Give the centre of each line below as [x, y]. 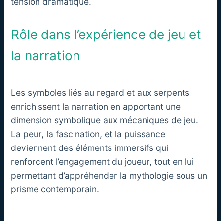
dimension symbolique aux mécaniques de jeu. [105, 120]
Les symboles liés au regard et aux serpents [100, 92]
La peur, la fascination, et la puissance [88, 134]
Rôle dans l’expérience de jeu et [106, 35]
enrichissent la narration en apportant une [96, 106]
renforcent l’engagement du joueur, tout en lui [103, 161]
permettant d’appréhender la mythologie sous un [109, 175]
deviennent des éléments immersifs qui [90, 147]
